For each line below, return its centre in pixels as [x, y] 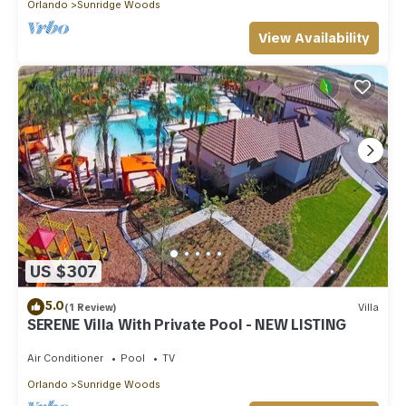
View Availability [314, 39]
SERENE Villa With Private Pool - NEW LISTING [187, 325]
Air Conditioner [65, 358]
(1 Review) [91, 307]
